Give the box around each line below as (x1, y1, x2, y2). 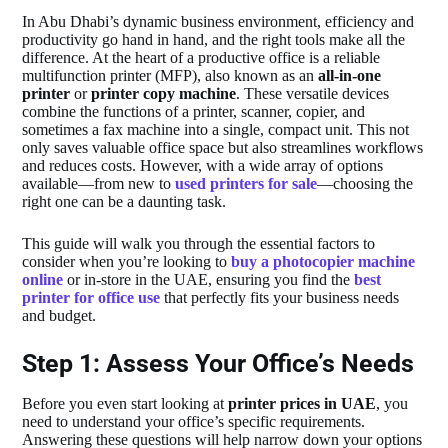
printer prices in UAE (228, 395, 377, 413)
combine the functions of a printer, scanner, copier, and (22, 102, 366, 120)
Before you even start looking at (22, 395, 229, 413)
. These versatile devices (236, 84, 390, 102)
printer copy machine (91, 84, 237, 102)
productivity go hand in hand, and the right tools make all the (22, 30, 406, 48)
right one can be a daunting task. (22, 192, 227, 210)
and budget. (22, 306, 97, 324)
